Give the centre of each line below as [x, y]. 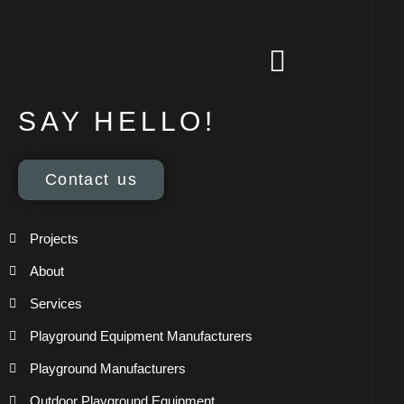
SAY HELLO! [117, 122]
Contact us [91, 180]
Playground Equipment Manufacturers [141, 336]
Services [55, 304]
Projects [54, 239]
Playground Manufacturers [107, 369]
